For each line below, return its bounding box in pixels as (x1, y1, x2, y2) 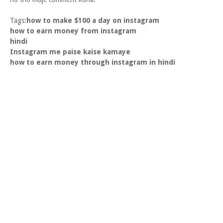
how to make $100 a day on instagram (26, 16, 159, 24)
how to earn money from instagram (10, 27, 136, 35)
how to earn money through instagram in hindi (10, 58, 175, 66)
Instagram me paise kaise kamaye (10, 48, 130, 56)
